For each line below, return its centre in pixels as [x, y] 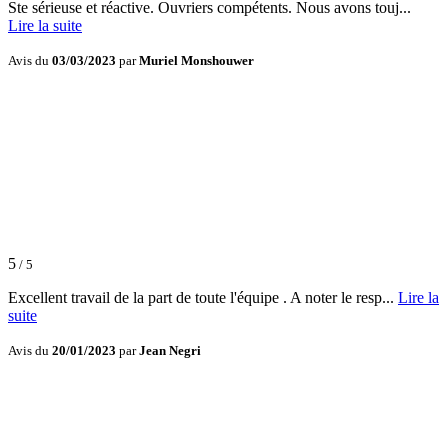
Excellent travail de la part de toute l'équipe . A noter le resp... [203, 298]
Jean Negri [170, 351]
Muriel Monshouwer [196, 61]
